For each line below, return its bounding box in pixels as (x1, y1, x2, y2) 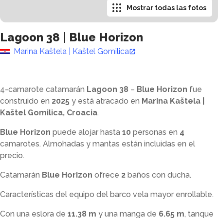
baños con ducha (127, 170, 190, 180)
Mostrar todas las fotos (127, 4, 206, 12)
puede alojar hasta (53, 127, 122, 137)
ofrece (94, 170, 119, 180)
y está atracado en (72, 96, 140, 106)
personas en (133, 127, 178, 137)
